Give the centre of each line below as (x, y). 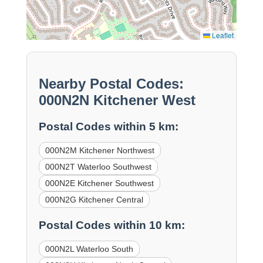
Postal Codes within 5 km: (108, 127)
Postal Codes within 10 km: (112, 225)
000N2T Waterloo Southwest (98, 167)
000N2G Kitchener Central (94, 200)
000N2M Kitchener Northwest (100, 151)
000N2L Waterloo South (89, 249)
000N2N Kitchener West (117, 100)
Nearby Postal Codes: (111, 84)
